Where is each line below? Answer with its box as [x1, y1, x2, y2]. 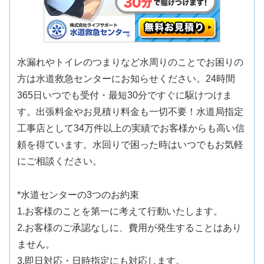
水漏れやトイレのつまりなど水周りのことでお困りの [17, 57, 244, 68]
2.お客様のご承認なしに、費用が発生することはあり [17, 223, 242, 233]
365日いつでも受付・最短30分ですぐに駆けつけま [17, 90, 233, 101]
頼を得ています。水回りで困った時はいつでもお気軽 [17, 140, 244, 150]
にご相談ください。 [17, 156, 103, 167]
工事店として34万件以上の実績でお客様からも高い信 [17, 123, 245, 134]
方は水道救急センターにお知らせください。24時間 [17, 74, 236, 84]
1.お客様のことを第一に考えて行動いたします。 [17, 206, 223, 217]
